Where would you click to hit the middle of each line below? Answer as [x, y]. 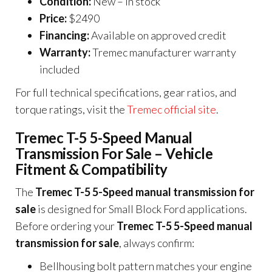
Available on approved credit [158, 35]
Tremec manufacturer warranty [163, 52]
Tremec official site [172, 109]
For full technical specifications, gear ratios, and [126, 92]
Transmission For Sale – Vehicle [114, 153]
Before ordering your [66, 226]
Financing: [64, 35]
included [59, 69]
